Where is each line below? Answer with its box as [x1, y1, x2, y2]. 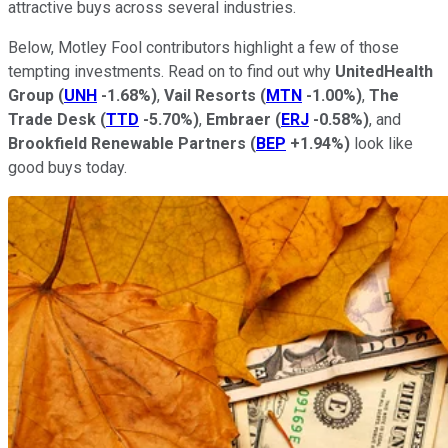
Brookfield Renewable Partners [8, 133, 246, 153]
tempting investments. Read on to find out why [8, 61, 335, 81]
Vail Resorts [164, 85, 256, 105]
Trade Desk [8, 109, 96, 129]
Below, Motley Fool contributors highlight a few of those [8, 37, 399, 57]
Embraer [206, 109, 271, 129]
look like [350, 133, 413, 153]
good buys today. [8, 157, 127, 177]
